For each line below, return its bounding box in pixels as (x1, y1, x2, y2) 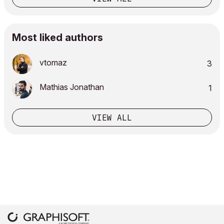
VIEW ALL (92, 112, 132, 122)
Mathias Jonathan (39, 82, 104, 92)
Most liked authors (12, 31, 103, 43)
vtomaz (39, 57, 67, 67)
